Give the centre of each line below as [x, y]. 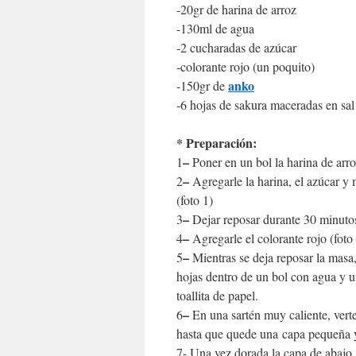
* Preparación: [217, 143]
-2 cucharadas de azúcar [236, 47]
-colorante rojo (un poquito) [246, 66]
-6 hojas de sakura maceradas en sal [265, 104]
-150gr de [202, 85]
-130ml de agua [215, 28]
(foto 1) [195, 200]
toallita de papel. [217, 295]
